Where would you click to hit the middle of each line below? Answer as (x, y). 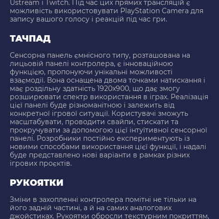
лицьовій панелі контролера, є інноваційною (91, 64)
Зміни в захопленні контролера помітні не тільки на (103, 200)
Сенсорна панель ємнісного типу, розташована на (100, 55)
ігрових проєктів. (41, 164)
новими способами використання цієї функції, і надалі (108, 147)
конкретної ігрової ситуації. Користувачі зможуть (99, 114)
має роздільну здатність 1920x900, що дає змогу (95, 89)
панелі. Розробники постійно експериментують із (100, 139)
